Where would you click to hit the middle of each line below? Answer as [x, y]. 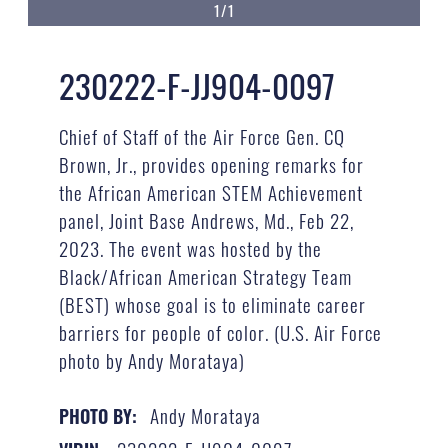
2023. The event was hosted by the [190, 247]
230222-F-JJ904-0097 [196, 86]
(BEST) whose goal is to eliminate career [212, 303]
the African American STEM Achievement [210, 191]
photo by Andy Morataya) [151, 359]
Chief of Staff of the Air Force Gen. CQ [201, 135]
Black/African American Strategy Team [205, 275]
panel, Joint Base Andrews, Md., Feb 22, [206, 219]
